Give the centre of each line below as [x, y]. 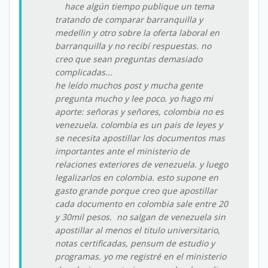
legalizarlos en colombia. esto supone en [137, 177]
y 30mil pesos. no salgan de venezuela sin [140, 217]
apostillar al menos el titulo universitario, [138, 230]
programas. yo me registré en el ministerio [141, 256]
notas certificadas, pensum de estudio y [135, 243]
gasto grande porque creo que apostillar [136, 191]
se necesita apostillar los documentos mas [140, 138]
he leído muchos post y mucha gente [129, 85]
